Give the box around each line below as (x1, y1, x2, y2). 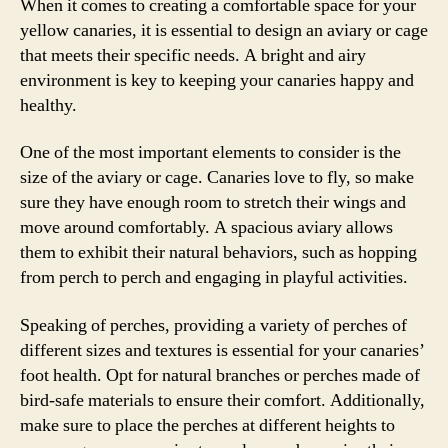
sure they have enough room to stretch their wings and (20, 191, 406, 214)
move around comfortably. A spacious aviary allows (20, 216, 393, 239)
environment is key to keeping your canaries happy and (20, 68, 414, 92)
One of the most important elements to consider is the (20, 141, 401, 164)
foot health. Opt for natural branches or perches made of (20, 363, 420, 387)
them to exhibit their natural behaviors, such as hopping (20, 241, 417, 264)
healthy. (20, 93, 77, 117)
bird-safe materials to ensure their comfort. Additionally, (20, 388, 425, 412)
